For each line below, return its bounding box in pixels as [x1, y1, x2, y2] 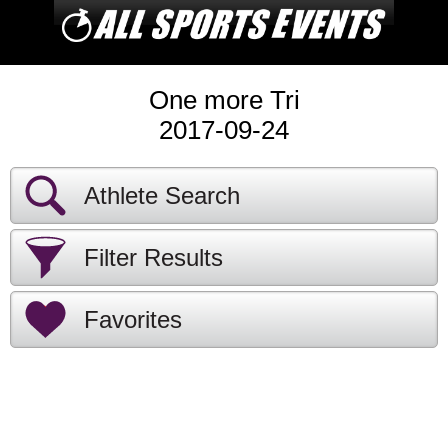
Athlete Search [84, 182, 240, 209]
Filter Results [84, 244, 223, 271]
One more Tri [148, 85, 300, 115]
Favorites [84, 306, 182, 333]
